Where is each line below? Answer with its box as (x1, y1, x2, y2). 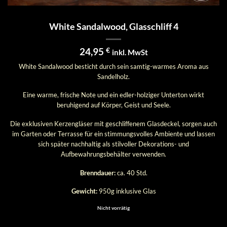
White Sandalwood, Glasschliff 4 (49, 20, 178, 32)
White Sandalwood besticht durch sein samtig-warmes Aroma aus (18, 62, 209, 70)
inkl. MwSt (111, 48, 148, 57)
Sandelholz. (97, 72, 130, 81)
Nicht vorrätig (97, 204, 130, 211)
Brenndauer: (80, 168, 116, 177)
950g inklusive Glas (97, 187, 156, 196)
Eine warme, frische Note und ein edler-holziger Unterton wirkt (23, 91, 204, 99)
